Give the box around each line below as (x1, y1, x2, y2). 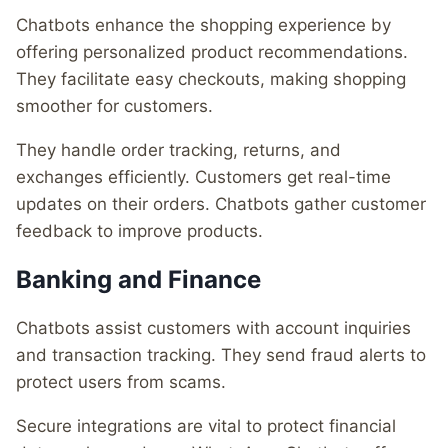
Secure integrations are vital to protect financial (16, 416, 396, 437)
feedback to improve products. (16, 221, 263, 242)
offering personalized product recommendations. (16, 42, 408, 63)
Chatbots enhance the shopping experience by (16, 15, 391, 36)
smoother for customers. (16, 96, 213, 117)
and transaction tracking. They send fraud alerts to (16, 345, 426, 366)
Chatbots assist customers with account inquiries (16, 318, 411, 339)
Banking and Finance (16, 265, 261, 295)
